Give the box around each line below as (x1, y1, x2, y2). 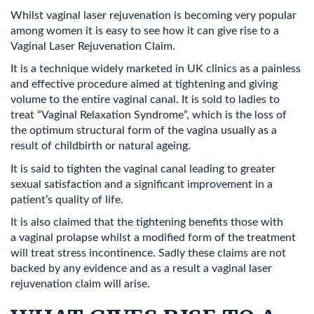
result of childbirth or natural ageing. (11, 140, 191, 151)
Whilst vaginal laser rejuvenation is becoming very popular (11, 9, 296, 21)
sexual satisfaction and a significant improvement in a (11, 178, 273, 190)
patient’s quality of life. (11, 193, 123, 205)
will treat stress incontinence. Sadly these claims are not (11, 247, 286, 259)
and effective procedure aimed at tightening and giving (11, 78, 278, 90)
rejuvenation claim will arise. (11, 278, 150, 289)
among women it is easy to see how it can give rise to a (11, 25, 279, 36)
